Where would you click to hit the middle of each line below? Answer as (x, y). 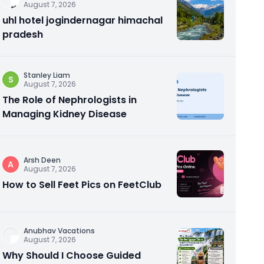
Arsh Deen (42, 160)
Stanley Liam (47, 75)
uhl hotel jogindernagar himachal (82, 20)
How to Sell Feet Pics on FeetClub (82, 185)
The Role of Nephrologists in (70, 100)
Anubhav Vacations (59, 231)
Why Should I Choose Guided (72, 255)
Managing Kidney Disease (65, 114)
